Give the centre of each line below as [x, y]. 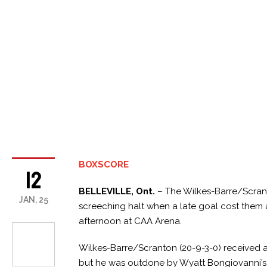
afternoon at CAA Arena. [131, 221]
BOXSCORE [104, 164]
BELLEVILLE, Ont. [117, 191]
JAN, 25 [33, 199]
